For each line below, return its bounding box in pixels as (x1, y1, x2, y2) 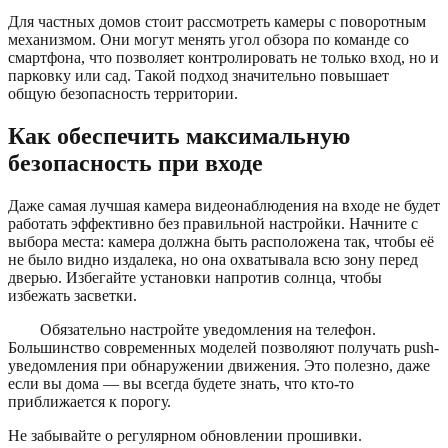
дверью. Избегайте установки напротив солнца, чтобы (8, 269, 382, 287)
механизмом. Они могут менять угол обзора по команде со (8, 31, 409, 49)
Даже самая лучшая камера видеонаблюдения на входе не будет (8, 197, 440, 215)
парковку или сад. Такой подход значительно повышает (8, 67, 389, 85)
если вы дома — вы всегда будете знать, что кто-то (8, 375, 354, 393)
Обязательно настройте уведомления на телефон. (40, 321, 376, 339)
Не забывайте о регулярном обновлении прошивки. (8, 427, 362, 445)
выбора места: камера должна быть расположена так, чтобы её (8, 233, 434, 251)
